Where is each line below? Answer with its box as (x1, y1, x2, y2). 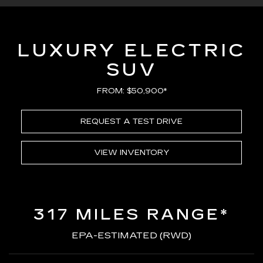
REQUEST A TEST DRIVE (80, 116, 183, 126)
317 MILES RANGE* (33, 205, 230, 224)
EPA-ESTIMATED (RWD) (72, 229, 191, 241)
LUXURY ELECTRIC (17, 39, 246, 61)
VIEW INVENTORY (93, 147, 170, 157)
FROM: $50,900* (96, 86, 167, 96)
